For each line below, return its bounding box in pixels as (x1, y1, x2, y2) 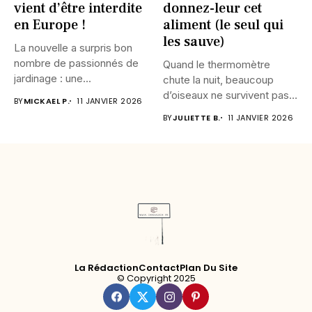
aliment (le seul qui (163, 15, 283, 34)
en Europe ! (14, 15, 86, 34)
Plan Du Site (180, 260, 237, 274)
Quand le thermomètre (163, 57, 270, 71)
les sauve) (163, 32, 224, 51)
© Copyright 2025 (116, 271, 196, 285)
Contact (139, 260, 180, 274)
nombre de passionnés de (14, 56, 139, 70)
